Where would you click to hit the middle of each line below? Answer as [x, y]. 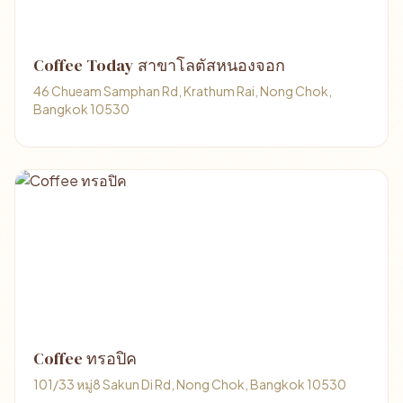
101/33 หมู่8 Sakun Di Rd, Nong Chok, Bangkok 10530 [190, 384]
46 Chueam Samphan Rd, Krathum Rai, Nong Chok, [183, 91]
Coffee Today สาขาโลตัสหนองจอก [159, 65]
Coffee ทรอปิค [85, 358]
